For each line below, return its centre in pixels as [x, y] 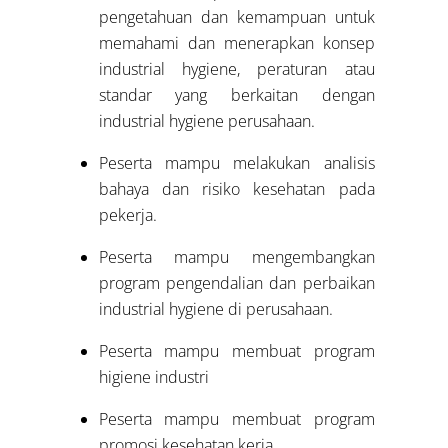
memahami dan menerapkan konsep [236, 43]
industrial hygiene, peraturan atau [236, 69]
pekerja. [127, 215]
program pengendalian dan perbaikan [236, 283]
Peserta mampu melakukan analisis [236, 163]
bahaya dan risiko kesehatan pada [236, 189]
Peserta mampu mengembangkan [236, 257]
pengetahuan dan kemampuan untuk [236, 17]
